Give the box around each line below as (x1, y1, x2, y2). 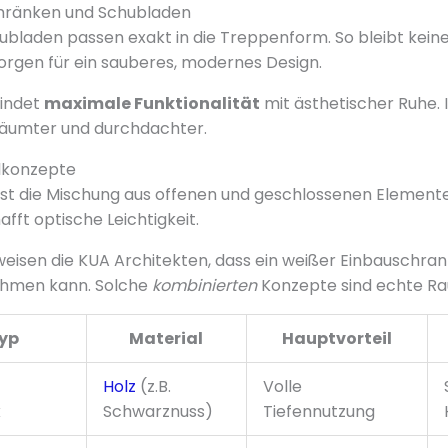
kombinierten (151, 273, 257, 297)
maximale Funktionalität (43, 91, 260, 115)
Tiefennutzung (262, 399, 375, 423)
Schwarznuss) (102, 399, 213, 423)
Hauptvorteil (281, 326, 392, 350)
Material (129, 326, 204, 350)
